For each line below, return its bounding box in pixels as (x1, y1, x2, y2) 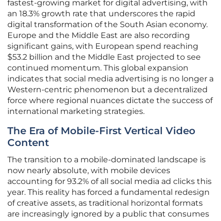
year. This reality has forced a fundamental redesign (7, 187, 210, 197)
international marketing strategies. (7, 107, 145, 116)
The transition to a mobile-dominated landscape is (7, 155, 206, 165)
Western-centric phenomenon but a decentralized (7, 85, 208, 95)
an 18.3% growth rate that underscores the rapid (7, 9, 195, 19)
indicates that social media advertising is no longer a (7, 74, 214, 84)
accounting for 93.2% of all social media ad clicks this (7, 177, 212, 186)
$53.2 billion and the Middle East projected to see (7, 52, 201, 62)
